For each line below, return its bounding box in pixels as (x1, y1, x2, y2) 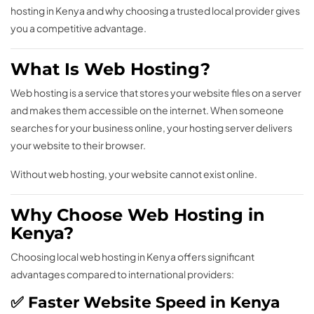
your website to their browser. (11, 139, 146, 152)
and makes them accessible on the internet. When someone (11, 104, 284, 117)
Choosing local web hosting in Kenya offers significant (11, 250, 254, 264)
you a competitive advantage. (11, 22, 146, 35)
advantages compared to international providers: (11, 268, 234, 281)
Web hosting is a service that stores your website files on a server (11, 86, 301, 100)
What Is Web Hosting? (11, 59, 210, 80)
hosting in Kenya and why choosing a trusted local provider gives (11, 4, 300, 18)
